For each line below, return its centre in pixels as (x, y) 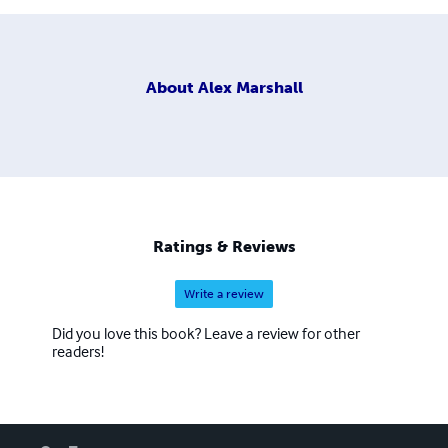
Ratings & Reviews (224, 247)
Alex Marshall (250, 87)
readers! (78, 351)
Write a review (224, 294)
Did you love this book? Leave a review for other (206, 333)
